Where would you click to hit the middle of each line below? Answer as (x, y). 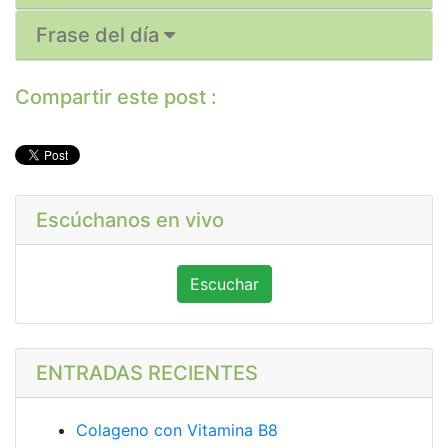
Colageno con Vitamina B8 (177, 430)
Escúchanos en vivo (130, 220)
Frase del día (100, 35)
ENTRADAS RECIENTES (147, 373)
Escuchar (224, 284)
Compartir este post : (116, 97)
